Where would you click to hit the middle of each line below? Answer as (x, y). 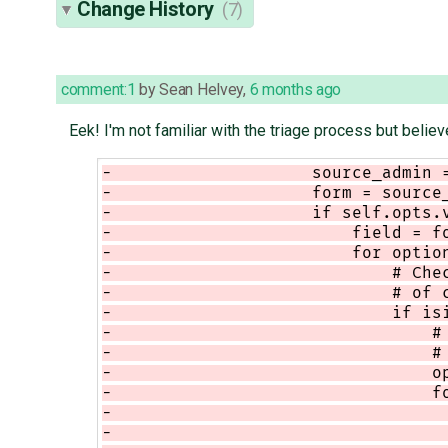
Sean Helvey (201, 90)
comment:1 (98, 90)
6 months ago (295, 90)
